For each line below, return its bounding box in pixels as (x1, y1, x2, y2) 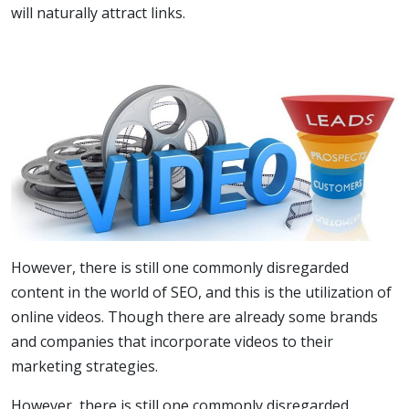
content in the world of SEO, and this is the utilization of (11, 281, 392, 302)
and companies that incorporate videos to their (11, 330, 333, 351)
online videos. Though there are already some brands (11, 306, 378, 327)
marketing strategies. (11, 355, 158, 376)
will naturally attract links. (11, 3, 185, 24)
